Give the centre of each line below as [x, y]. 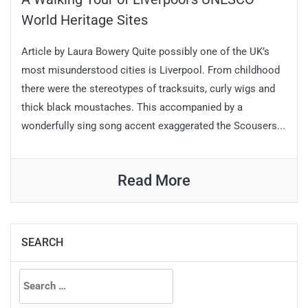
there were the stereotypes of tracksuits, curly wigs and [148, 88]
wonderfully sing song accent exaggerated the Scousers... [153, 125]
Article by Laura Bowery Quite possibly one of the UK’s [145, 51]
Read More [154, 180]
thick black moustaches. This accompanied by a [132, 107]
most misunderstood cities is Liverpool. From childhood [151, 70]
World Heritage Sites [85, 20]
